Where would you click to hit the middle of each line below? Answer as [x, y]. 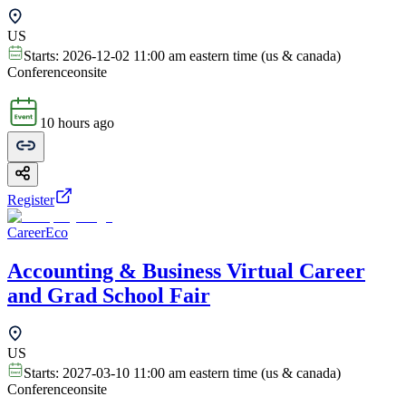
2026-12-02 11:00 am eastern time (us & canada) [202, 55]
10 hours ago [77, 122]
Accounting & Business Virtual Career [186, 271]
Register [31, 199]
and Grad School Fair [109, 295]
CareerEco [38, 232]
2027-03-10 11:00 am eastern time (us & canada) [202, 373]
